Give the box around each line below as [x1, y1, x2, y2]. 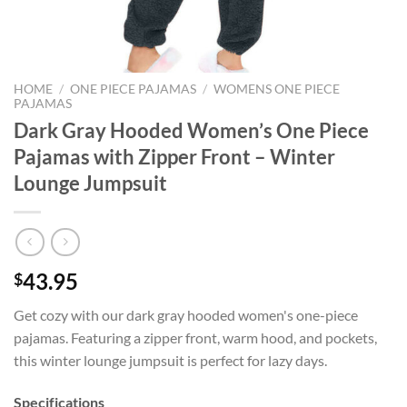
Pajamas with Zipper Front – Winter [14, 144, 335, 169]
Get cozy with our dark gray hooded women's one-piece [14, 306, 358, 324]
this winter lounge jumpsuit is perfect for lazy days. [14, 352, 327, 370]
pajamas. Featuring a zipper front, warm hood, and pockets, [14, 329, 377, 347]
